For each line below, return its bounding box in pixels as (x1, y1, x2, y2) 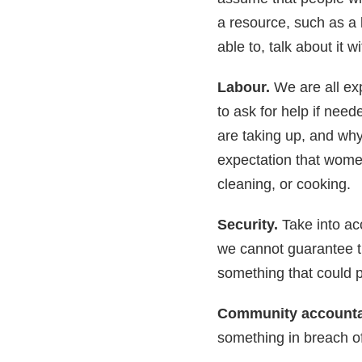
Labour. (217, 79, 270, 96)
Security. (217, 217, 282, 234)
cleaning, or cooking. (217, 176, 351, 193)
